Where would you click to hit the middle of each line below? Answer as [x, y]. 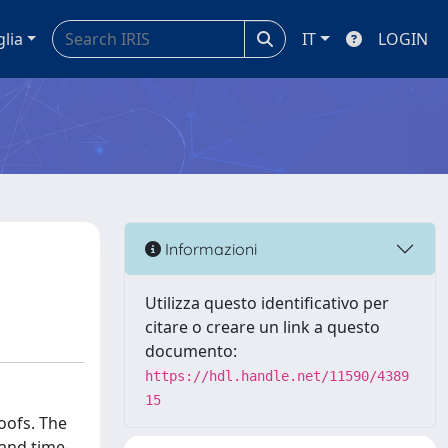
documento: [191, 351]
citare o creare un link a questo [262, 327]
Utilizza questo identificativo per [267, 303]
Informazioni [209, 248]
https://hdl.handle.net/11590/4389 [277, 376]
